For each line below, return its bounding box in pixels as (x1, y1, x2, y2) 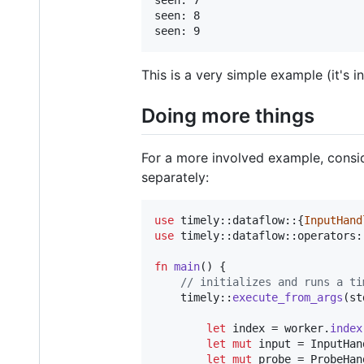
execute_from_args (232, 291, 343, 305)
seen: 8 (154, 9, 200, 23)
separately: (141, 169, 209, 186)
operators (297, 229, 356, 243)
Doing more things (141, 104, 314, 128)
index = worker (226, 322, 323, 336)
